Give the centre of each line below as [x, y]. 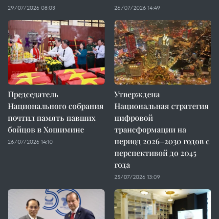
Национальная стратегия [162, 106]
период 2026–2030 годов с [162, 141]
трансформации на [150, 129]
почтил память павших [52, 118]
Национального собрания [56, 106]
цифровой [134, 118]
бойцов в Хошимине [46, 129]
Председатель [33, 94]
